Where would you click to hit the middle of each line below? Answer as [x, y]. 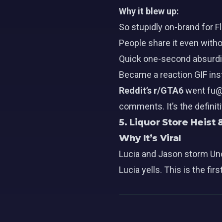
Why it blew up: [149, 11]
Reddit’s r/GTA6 [151, 90]
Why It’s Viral [150, 138]
